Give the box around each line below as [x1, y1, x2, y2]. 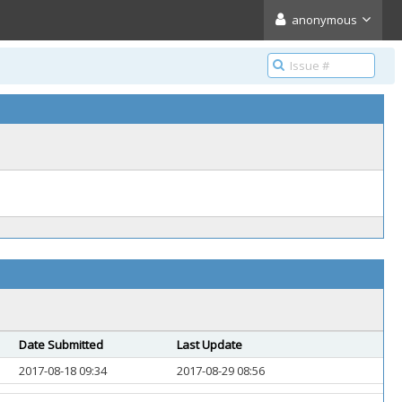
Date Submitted [19, 336, 103, 353]
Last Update [177, 336, 242, 353]
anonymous [292, 12, 357, 28]
